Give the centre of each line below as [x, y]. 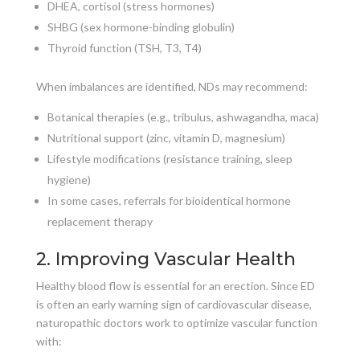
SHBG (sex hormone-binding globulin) [141, 27]
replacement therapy [100, 221]
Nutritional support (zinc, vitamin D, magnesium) [166, 137]
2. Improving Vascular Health [166, 259]
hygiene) [69, 179]
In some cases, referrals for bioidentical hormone [169, 200]
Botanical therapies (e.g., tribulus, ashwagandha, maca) [183, 117]
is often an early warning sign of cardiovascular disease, [174, 304]
